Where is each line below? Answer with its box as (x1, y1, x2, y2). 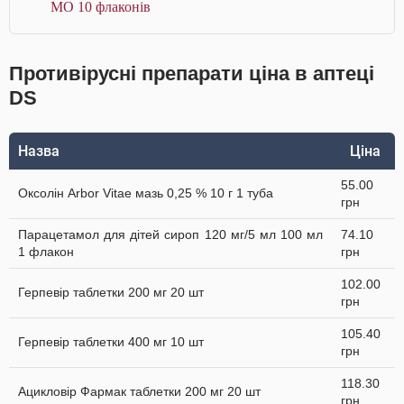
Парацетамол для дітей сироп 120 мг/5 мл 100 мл (18, 227, 323, 242)
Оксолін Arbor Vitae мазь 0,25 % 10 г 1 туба (18, 186, 273, 200)
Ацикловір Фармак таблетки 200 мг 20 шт (18, 384, 261, 399)
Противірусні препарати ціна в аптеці (9, 62, 374, 85)
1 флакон (18, 244, 74, 259)
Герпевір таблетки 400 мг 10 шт (18, 335, 204, 349)
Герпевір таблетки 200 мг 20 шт (18, 285, 204, 299)
